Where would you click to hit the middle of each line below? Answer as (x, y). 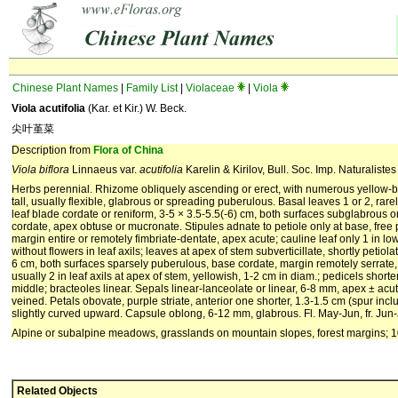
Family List (152, 88)
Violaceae (210, 88)
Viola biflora (40, 170)
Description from (52, 150)
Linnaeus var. (104, 170)
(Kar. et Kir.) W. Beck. (136, 108)
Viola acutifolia (48, 108)
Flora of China (128, 150)
